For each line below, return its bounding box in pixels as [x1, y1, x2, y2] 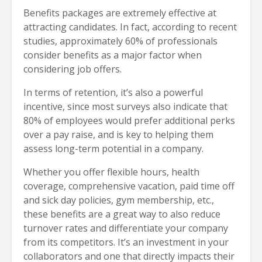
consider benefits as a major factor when [23, 49, 202, 62]
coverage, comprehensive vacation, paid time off [23, 180, 235, 193]
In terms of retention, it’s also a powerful [23, 86, 203, 99]
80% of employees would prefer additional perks [23, 114, 235, 127]
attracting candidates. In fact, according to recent [23, 20, 237, 34]
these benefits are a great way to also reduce [23, 208, 220, 221]
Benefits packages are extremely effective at [23, 6, 216, 20]
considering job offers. [23, 63, 124, 76]
